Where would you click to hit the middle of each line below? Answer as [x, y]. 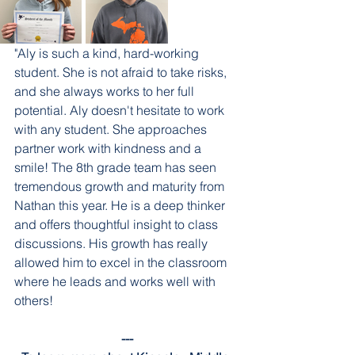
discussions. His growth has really [113, 243]
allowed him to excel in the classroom [122, 262]
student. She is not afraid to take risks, [122, 72]
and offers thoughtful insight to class [118, 224]
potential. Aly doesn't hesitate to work [121, 110]
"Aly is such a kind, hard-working [108, 53]
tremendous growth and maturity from [121, 186]
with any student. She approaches [112, 129]
